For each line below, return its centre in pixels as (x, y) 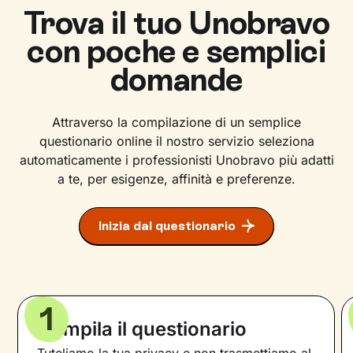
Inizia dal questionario (167, 226)
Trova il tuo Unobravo (176, 23)
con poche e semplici (176, 51)
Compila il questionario (142, 329)
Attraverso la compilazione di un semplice (176, 122)
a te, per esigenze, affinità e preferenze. (176, 179)
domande (176, 80)
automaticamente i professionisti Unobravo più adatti (176, 160)
